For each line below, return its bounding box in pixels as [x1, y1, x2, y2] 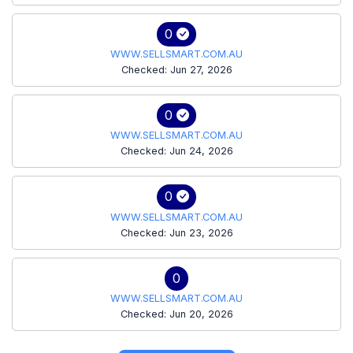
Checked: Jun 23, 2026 [120, 226, 233, 239]
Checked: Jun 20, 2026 [120, 308, 233, 320]
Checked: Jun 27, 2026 [121, 63, 232, 76]
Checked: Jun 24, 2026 [120, 145, 233, 158]
